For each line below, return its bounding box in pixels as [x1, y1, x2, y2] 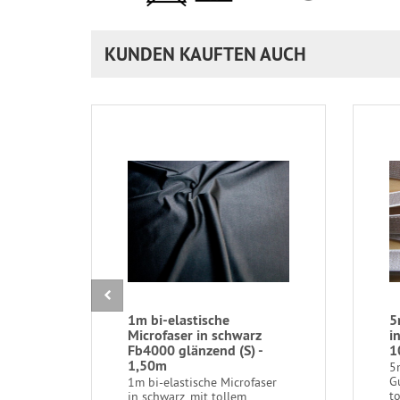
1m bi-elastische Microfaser [128, 373, 277, 390]
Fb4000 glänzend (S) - [128, 340, 262, 360]
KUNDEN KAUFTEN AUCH [104, 41, 306, 66]
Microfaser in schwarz [128, 325, 262, 345]
